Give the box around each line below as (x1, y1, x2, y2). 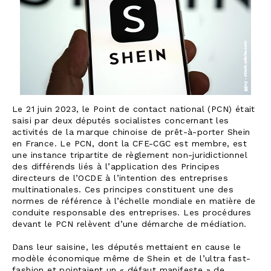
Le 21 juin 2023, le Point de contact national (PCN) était (12, 104, 255, 115)
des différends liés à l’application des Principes (12, 162, 220, 172)
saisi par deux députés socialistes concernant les (12, 116, 229, 126)
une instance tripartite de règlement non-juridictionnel (12, 150, 247, 161)
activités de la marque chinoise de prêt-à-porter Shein (12, 127, 250, 138)
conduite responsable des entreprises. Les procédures (12, 207, 252, 218)
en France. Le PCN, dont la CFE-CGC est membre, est (12, 139, 247, 149)
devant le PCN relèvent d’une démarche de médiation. (12, 219, 247, 230)
